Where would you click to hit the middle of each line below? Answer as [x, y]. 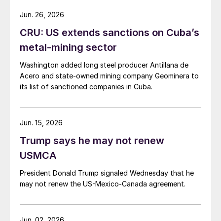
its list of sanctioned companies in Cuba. [86, 86]
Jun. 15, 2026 [41, 122]
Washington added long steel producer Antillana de [104, 65]
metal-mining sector [68, 47]
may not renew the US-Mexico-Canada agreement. [103, 184]
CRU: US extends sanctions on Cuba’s [110, 32]
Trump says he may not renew [92, 140]
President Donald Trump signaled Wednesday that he [107, 173]
